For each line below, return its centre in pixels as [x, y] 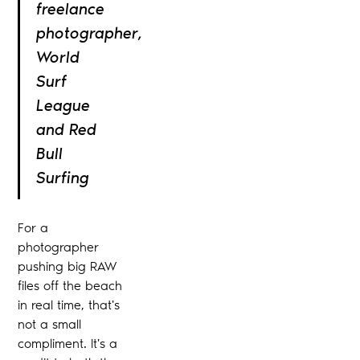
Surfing [63, 177]
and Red [67, 129]
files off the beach [70, 285]
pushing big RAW [67, 266]
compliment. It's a [68, 343]
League [63, 105]
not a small [50, 324]
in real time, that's [69, 305]
